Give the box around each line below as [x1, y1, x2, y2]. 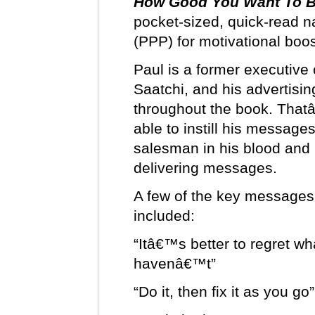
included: [134, 207, 195, 224]
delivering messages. [134, 160, 277, 176]
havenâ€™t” [134, 255, 216, 271]
